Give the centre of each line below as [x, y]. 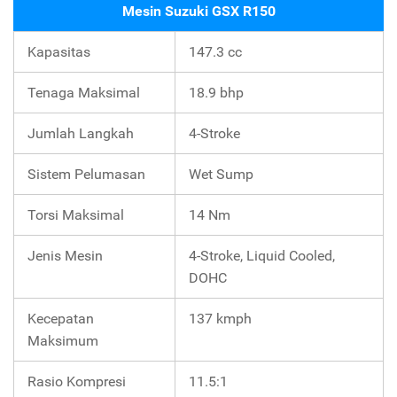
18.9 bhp [216, 93]
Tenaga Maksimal [84, 93]
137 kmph [220, 319]
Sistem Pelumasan [86, 175]
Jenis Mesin [65, 256]
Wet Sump [221, 175]
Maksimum [63, 341]
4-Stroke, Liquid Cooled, [262, 256]
